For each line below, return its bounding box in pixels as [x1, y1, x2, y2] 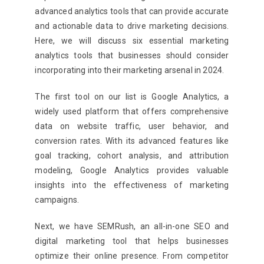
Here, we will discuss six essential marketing [35, 35, 229, 45]
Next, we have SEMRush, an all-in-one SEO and [35, 221, 229, 231]
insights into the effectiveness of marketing [35, 180, 229, 190]
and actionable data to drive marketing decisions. [35, 21, 229, 31]
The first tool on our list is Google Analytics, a [35, 91, 229, 101]
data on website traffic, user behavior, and [35, 121, 229, 131]
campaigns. [35, 194, 79, 204]
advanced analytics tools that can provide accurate [35, 6, 229, 16]
